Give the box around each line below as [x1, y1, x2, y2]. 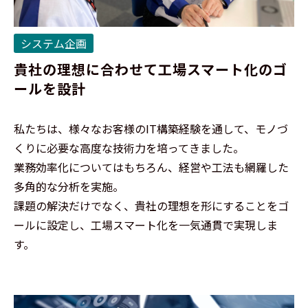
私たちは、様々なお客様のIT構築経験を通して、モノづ [14, 120, 288, 137]
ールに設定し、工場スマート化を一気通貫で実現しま [14, 217, 278, 233]
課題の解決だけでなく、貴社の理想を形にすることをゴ [14, 197, 289, 214]
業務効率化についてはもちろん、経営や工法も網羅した [14, 159, 289, 175]
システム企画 [21, 35, 87, 52]
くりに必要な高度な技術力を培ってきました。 [14, 140, 244, 156]
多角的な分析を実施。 [14, 178, 124, 195]
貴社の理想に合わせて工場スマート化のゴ [14, 59, 287, 79]
